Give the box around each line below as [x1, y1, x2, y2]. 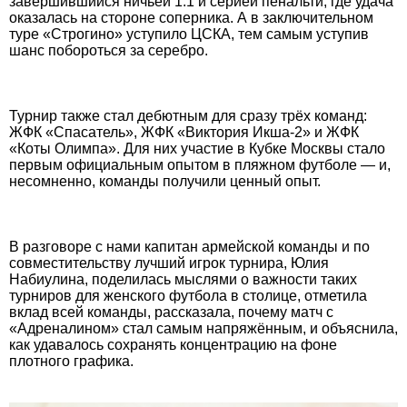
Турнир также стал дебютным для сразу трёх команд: [9, 107, 367, 124]
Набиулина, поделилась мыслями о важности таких [9, 271, 357, 287]
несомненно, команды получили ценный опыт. [9, 173, 321, 189]
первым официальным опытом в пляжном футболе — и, [9, 156, 391, 173]
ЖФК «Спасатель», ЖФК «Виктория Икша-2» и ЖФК [9, 124, 359, 140]
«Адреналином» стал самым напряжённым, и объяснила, [9, 320, 398, 336]
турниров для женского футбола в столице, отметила [9, 287, 367, 303]
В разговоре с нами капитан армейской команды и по [9, 238, 370, 254]
